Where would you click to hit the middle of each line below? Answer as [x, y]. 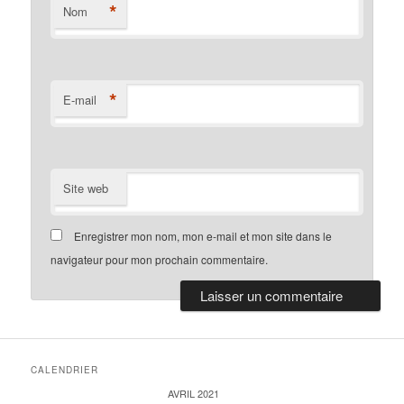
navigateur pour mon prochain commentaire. [160, 260]
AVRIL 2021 [193, 394]
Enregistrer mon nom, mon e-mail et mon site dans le [203, 236]
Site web [86, 188]
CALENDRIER [65, 370]
